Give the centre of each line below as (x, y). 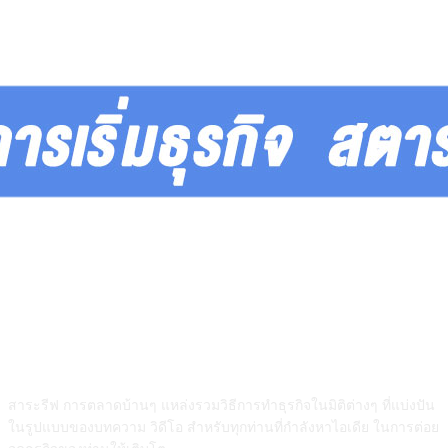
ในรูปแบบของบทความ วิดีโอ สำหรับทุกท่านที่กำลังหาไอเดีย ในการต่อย (223, 427)
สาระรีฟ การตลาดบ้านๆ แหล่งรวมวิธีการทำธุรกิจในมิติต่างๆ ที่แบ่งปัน (221, 405)
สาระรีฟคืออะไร (224, 345)
